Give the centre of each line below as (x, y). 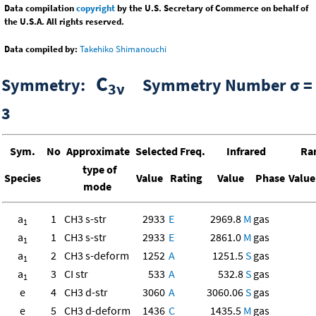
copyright (96, 8)
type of (98, 169)
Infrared (246, 151)
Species (23, 177)
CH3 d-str (86, 292)
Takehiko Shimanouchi (123, 49)
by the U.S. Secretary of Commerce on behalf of (212, 8)
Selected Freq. (169, 151)
